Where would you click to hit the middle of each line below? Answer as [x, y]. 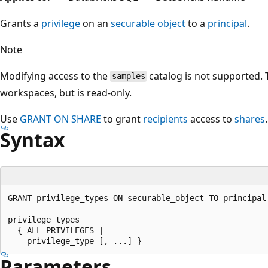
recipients [165, 119]
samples [128, 76]
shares [250, 119]
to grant [122, 119]
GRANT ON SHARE [60, 119]
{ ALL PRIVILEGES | [56, 230]
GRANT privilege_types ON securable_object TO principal [137, 198]
